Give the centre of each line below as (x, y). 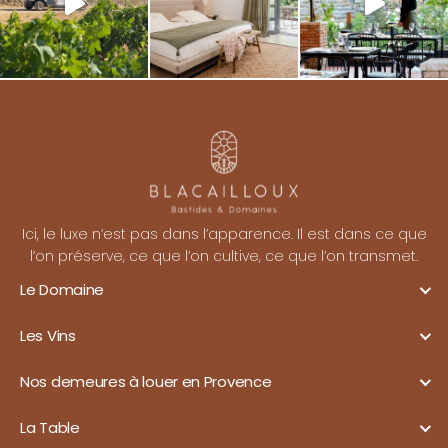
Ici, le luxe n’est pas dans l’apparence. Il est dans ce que (224, 233)
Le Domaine (62, 289)
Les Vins (48, 335)
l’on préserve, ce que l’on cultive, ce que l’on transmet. (224, 255)
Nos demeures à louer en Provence (146, 381)
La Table (50, 427)
